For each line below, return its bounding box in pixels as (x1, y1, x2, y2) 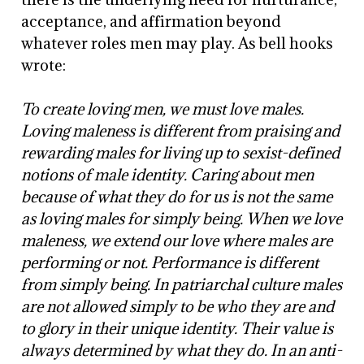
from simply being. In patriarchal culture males (21, 275, 343, 294)
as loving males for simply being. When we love (21, 209, 343, 228)
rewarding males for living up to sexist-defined (21, 143, 340, 162)
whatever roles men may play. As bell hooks (21, 33, 334, 53)
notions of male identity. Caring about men (21, 165, 314, 184)
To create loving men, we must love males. (21, 99, 305, 119)
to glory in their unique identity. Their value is (21, 318, 334, 338)
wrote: (21, 55, 67, 75)
